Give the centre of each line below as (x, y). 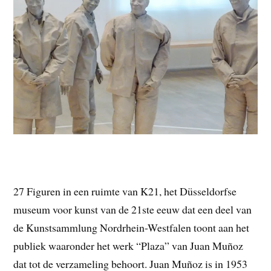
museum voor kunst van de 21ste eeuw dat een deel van (133, 209)
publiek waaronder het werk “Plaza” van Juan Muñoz (129, 245)
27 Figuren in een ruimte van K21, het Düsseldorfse (125, 191)
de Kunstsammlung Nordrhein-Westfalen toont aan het (132, 227)
